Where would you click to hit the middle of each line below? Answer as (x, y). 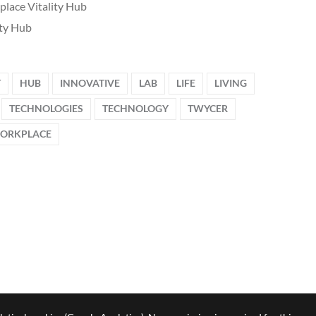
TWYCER (208, 109)
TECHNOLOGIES (46, 109)
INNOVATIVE (90, 83)
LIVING (231, 83)
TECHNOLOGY (135, 109)
